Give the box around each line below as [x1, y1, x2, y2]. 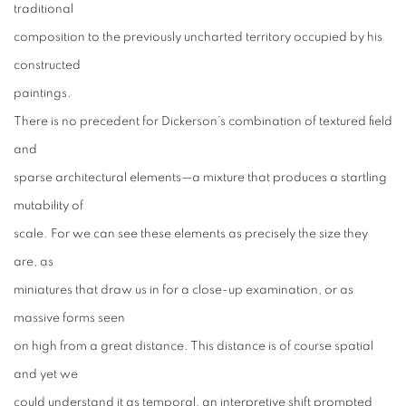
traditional [14, 3, 73, 15]
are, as [14, 256, 53, 268]
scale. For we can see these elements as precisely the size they [14, 227, 368, 240]
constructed [14, 59, 81, 72]
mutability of [14, 199, 83, 212]
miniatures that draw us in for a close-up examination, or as [14, 284, 353, 296]
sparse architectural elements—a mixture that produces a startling [14, 171, 387, 184]
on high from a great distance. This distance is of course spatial [14, 340, 373, 353]
